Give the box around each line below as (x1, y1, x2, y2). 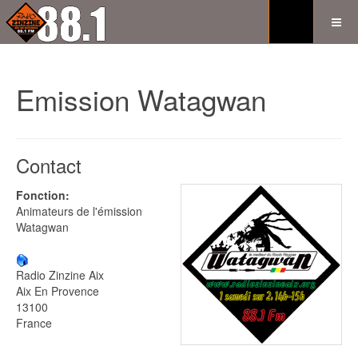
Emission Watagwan (16, 79, 266, 119)
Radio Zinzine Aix (16, 267, 104, 284)
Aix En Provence (16, 283, 99, 300)
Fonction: (16, 187, 70, 203)
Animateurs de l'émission (16, 203, 142, 219)
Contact (16, 151, 82, 179)
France (16, 315, 52, 332)
